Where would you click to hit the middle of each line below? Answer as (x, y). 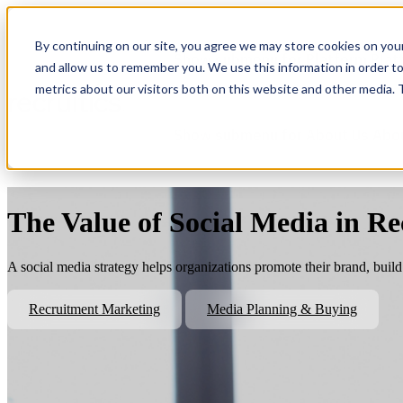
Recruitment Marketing (94, 309)
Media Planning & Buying (282, 309)
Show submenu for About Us (271, 135)
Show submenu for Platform (270, 59)
